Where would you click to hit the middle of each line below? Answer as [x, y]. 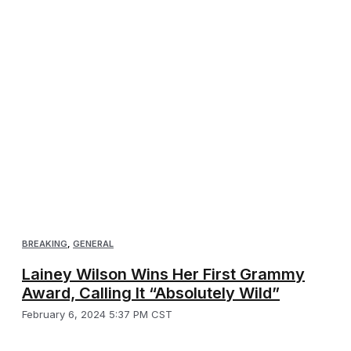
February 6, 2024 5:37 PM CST [97, 315]
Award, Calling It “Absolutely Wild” [151, 293]
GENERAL [93, 244]
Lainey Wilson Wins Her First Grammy [163, 275]
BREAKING [45, 244]
